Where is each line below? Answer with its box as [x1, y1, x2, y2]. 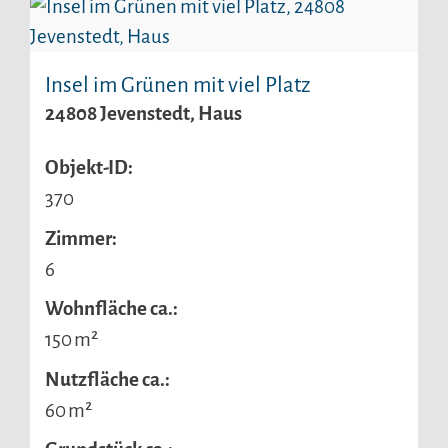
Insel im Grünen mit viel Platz [45, 74, 311, 98]
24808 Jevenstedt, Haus [45, 103, 242, 125]
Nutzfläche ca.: [45, 368, 170, 390]
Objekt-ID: [45, 157, 133, 179]
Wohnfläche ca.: [45, 298, 178, 320]
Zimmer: [45, 227, 117, 249]
